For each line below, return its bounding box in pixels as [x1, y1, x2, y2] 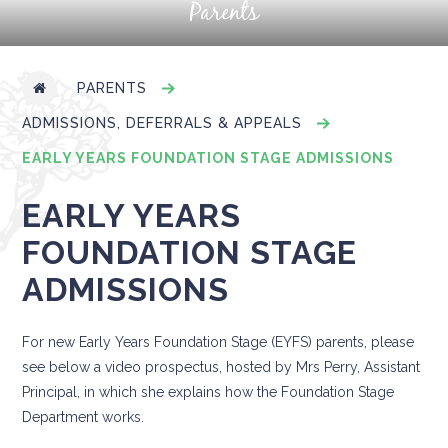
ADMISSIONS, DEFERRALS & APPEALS [22, 115, 303, 131]
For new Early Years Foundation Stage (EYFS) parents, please [22, 333, 415, 350]
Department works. [22, 408, 145, 425]
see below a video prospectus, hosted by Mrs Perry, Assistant [22, 358, 421, 375]
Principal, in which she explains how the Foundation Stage [22, 383, 395, 400]
